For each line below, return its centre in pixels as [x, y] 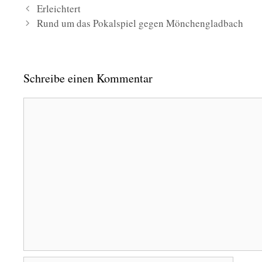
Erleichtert [59, 9]
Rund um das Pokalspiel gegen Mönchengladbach [140, 23]
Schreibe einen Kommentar [88, 78]
